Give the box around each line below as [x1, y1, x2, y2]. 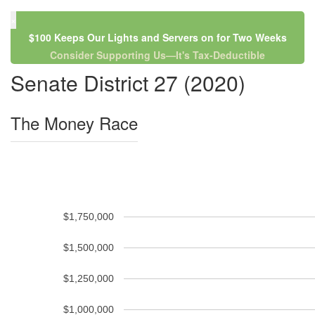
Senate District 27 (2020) [11, 67, 245, 98]
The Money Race [11, 110, 138, 135]
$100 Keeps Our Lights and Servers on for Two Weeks [28, 30, 287, 44]
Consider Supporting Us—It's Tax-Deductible [50, 48, 265, 62]
